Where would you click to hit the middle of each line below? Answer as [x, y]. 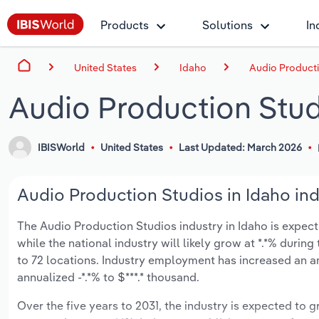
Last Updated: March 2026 [240, 148]
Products [125, 25]
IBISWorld [62, 148]
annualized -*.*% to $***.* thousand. [108, 277]
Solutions [228, 25]
